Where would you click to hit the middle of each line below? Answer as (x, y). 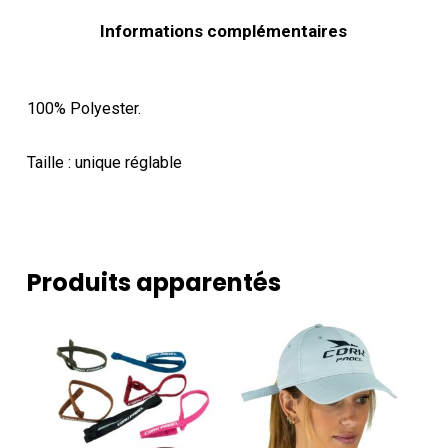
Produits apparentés (153, 283)
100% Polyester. (83, 109)
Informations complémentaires (224, 31)
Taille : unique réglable (104, 163)
